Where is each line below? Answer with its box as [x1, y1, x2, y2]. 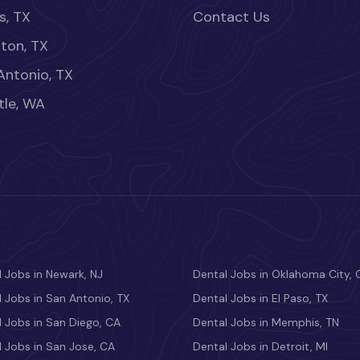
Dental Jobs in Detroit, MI [193, 339, 328, 354]
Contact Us [193, 7, 270, 27]
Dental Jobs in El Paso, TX [193, 291, 328, 306]
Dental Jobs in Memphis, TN [193, 315, 339, 330]
